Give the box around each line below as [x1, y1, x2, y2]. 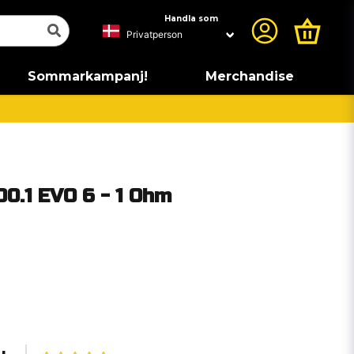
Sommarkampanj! [27, 69, 148, 84]
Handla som [164, 13, 218, 24]
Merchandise [205, 69, 294, 84]
